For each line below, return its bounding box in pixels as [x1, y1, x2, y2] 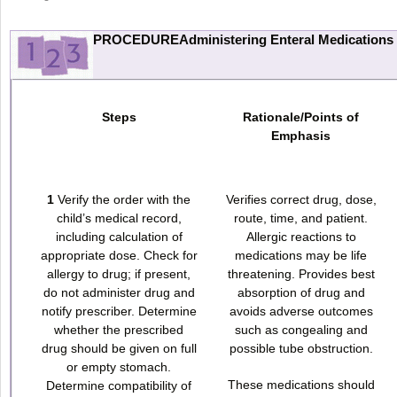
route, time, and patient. [234, 210, 368, 225]
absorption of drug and [237, 284, 365, 300]
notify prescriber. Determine [41, 303, 197, 318]
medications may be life [235, 247, 367, 262]
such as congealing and [234, 322, 368, 337]
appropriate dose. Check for [40, 247, 198, 262]
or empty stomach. [66, 359, 171, 374]
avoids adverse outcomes [229, 303, 373, 318]
